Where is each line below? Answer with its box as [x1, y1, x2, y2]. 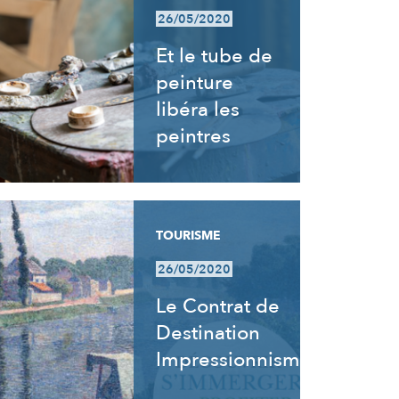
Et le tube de [156, 43, 273, 69]
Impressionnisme [156, 346, 313, 373]
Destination [156, 320, 261, 346]
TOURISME [156, 227, 222, 244]
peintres [156, 123, 232, 150]
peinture [156, 69, 234, 96]
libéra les [156, 96, 240, 123]
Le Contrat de [156, 293, 281, 320]
